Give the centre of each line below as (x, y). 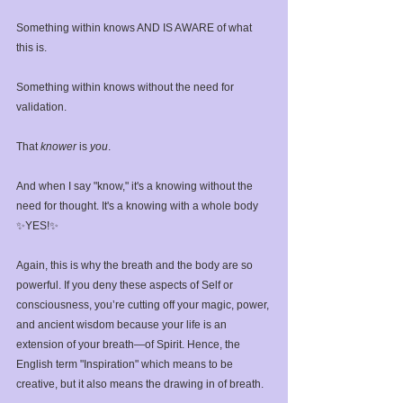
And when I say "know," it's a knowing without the (136, 186)
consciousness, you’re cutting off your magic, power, (144, 304)
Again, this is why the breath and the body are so (136, 265)
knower (58, 146)
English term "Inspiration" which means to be (126, 364)
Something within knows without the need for (126, 87)
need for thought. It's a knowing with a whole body (139, 206)
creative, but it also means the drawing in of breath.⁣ (140, 384)
